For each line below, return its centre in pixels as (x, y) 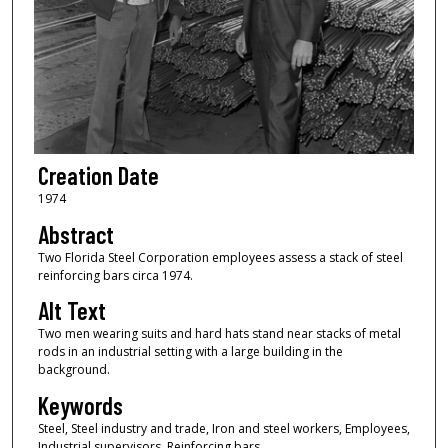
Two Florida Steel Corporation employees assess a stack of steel (220, 257)
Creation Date (98, 176)
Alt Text (71, 311)
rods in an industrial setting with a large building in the (190, 352)
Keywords (80, 405)
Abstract (75, 234)
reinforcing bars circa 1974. (115, 275)
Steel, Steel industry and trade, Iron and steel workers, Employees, (223, 428)
